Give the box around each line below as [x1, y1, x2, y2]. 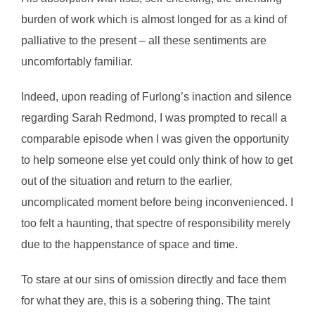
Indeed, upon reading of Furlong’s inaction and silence [21, 91, 292, 103]
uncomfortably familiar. [21, 56, 136, 67]
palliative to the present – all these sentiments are [21, 34, 266, 46]
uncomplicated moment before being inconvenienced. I [21, 196, 293, 208]
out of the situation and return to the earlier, [21, 175, 232, 187]
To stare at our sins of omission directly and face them [21, 274, 286, 285]
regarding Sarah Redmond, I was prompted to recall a [21, 112, 287, 124]
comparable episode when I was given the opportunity [21, 133, 289, 145]
